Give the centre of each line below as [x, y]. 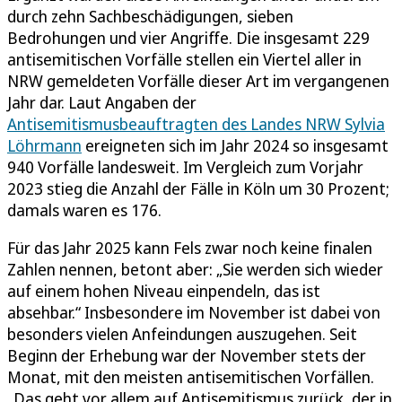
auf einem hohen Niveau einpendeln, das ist [164, 290]
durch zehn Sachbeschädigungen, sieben [150, 16]
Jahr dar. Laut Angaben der [102, 102]
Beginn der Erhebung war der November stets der [187, 355]
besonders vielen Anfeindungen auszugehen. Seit [182, 333]
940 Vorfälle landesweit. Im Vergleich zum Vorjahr [185, 166]
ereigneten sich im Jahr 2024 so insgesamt [235, 145]
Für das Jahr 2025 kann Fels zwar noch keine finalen [190, 247]
